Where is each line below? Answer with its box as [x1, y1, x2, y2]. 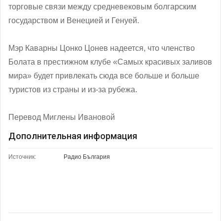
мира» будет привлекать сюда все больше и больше [8, 71, 199, 80]
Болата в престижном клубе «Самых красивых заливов [8, 57, 212, 66]
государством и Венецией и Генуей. [8, 16, 139, 25]
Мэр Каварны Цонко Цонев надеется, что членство [8, 43, 195, 52]
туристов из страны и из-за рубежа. [8, 85, 137, 94]
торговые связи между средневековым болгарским [8, 2, 196, 11]
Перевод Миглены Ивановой [8, 112, 115, 121]
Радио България [63, 153, 110, 160]
